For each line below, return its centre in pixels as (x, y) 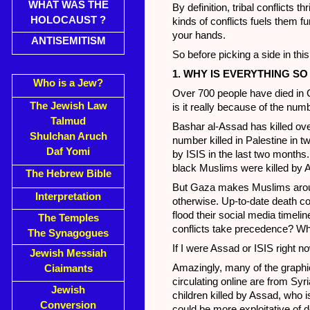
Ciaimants (68, 268)
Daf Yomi (68, 152)
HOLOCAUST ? (68, 20)
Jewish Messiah (68, 253)
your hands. (199, 35)
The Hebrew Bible (68, 174)
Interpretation (68, 197)
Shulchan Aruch (68, 136)
